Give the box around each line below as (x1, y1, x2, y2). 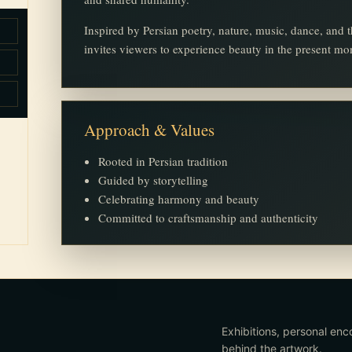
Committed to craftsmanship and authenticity (97, 210, 318, 226)
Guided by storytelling (97, 172, 208, 189)
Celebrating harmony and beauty (97, 191, 259, 207)
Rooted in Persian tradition (97, 153, 228, 170)
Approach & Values (83, 119, 214, 141)
